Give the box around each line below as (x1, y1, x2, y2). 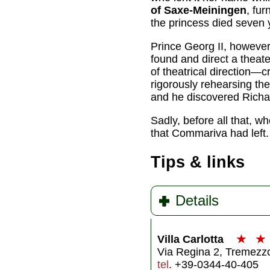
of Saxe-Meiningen (151, 4, 246, 16)
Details (175, 192, 219, 209)
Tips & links (151, 153, 245, 172)
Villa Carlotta (157, 233, 227, 245)
